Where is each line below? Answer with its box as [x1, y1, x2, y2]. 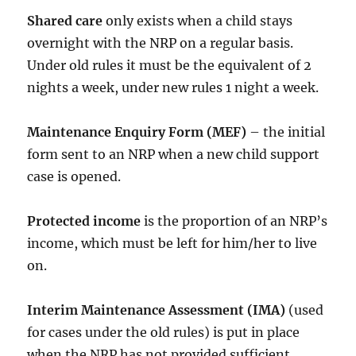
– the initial [246, 124, 326, 141]
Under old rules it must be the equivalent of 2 [27, 57, 312, 74]
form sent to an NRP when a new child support [27, 146, 320, 163]
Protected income [27, 213, 141, 230]
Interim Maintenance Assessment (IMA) [27, 302, 286, 319]
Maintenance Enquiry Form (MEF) [27, 124, 247, 141]
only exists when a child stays [103, 13, 293, 29]
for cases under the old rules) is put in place [27, 324, 300, 341]
